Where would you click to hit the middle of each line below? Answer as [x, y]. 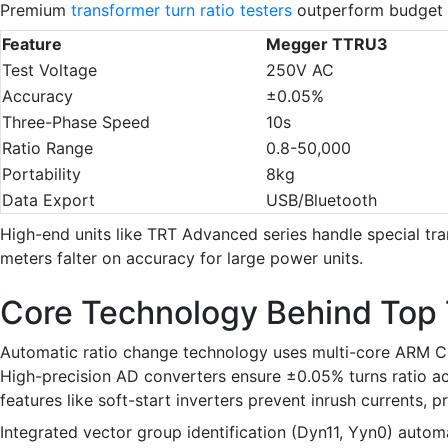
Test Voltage [49, 69]
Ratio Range [47, 147]
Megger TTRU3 [327, 43]
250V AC [300, 69]
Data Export [48, 199]
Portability [41, 173]
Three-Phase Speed [76, 121]
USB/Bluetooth [321, 199]
